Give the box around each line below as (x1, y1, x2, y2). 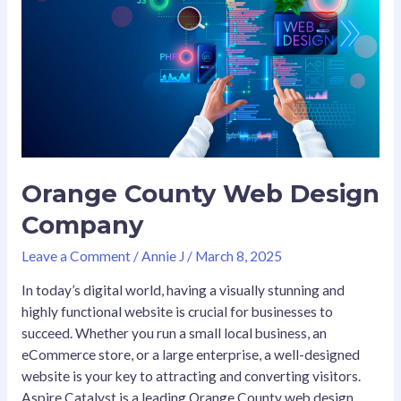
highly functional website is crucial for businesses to (21, 303, 333, 320)
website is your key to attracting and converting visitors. (21, 368, 361, 385)
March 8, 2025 (194, 247, 282, 264)
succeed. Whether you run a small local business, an (21, 325, 327, 342)
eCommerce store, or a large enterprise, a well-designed (21, 346, 360, 363)
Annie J (141, 247, 187, 264)
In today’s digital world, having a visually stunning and (21, 282, 345, 299)
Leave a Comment (21, 247, 131, 264)
